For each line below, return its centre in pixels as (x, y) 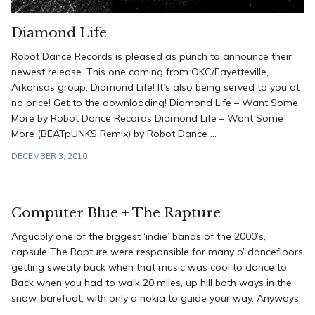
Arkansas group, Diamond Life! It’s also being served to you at (155, 87)
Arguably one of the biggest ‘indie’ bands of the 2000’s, (139, 236)
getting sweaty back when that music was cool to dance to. (150, 267)
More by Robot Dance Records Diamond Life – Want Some (147, 118)
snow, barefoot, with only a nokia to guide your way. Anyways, (156, 298)
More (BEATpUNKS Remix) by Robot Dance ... (114, 134)
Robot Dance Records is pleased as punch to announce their (152, 56)
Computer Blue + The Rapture (116, 213)
